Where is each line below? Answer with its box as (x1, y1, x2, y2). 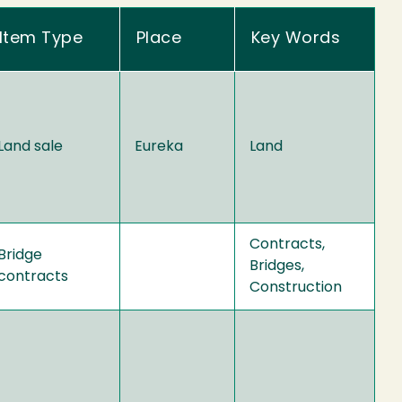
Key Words (251, 30, 341, 48)
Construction (249, 280, 342, 295)
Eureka (135, 139, 183, 154)
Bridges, (249, 258, 304, 274)
